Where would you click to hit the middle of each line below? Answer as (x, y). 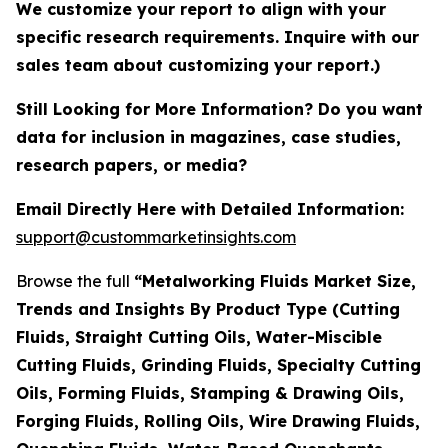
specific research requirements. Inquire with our (217, 37)
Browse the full (75, 281)
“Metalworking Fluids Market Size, (275, 281)
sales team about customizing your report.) (198, 65)
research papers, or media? (134, 165)
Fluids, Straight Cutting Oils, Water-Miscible (199, 337)
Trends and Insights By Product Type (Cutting (208, 309)
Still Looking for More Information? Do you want (219, 109)
